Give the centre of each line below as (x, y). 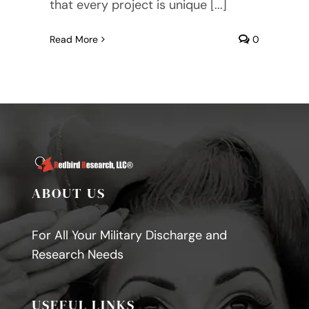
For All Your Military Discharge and (129, 235)
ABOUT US (68, 193)
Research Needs (77, 254)
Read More (73, 39)
